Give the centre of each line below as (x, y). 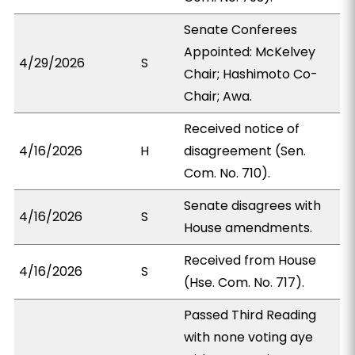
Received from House (250, 260)
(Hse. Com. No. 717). (244, 282)
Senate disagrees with (253, 206)
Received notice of (242, 129)
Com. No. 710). (227, 173)
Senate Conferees (241, 30)
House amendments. (248, 228)
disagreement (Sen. (245, 151)
